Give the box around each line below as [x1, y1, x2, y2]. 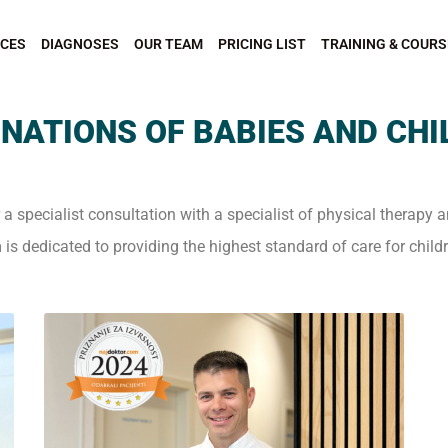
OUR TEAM [133, 36, 203, 52]
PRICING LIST [217, 36, 306, 52]
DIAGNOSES [40, 36, 119, 52]
